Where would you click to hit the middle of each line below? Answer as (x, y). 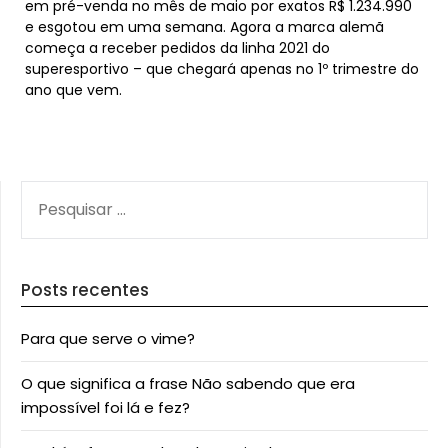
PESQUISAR (59, 191)
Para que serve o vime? (108, 338)
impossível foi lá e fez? (105, 407)
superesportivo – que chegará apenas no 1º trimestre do (222, 69)
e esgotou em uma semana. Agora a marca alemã (204, 27)
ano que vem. (73, 90)
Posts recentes (85, 290)
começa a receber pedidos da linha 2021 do (177, 48)
